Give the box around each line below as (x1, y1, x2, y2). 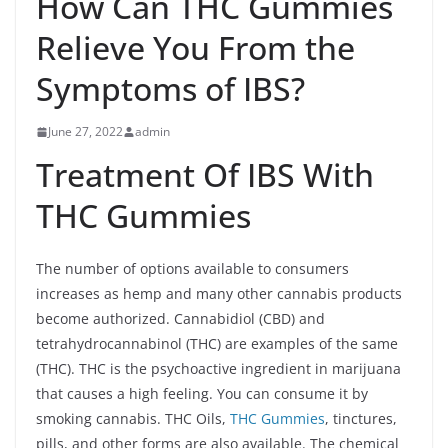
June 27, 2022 (48, 123, 123, 140)
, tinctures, (325, 409, 397, 428)
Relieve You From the (36, 26, 355, 69)
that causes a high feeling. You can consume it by (36, 384, 368, 403)
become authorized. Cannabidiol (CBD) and (36, 309, 325, 328)
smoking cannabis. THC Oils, (36, 409, 230, 428)
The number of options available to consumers (36, 259, 349, 278)
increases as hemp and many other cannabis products (36, 284, 402, 303)
